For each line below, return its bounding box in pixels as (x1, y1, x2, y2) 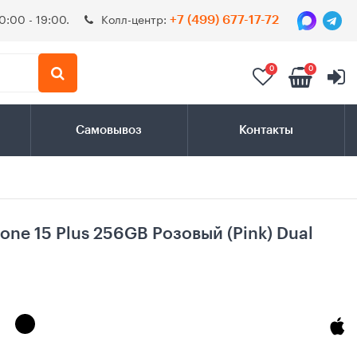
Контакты (238, 124, 293, 137)
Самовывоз (76, 124, 143, 137)
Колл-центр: (101, 10, 170, 27)
